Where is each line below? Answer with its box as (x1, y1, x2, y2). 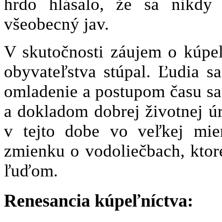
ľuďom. (4, 161, 58, 180)
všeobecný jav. (4, 14, 109, 34)
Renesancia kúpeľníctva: (4, 190, 193, 211)
